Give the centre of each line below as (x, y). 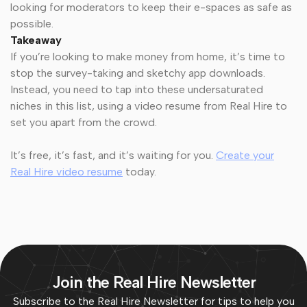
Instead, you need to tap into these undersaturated (137, 89)
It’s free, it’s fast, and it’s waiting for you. (113, 155)
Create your (245, 155)
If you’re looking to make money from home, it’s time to (148, 56)
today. (141, 171)
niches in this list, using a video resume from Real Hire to (149, 106)
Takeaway (37, 40)
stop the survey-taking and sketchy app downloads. (138, 73)
